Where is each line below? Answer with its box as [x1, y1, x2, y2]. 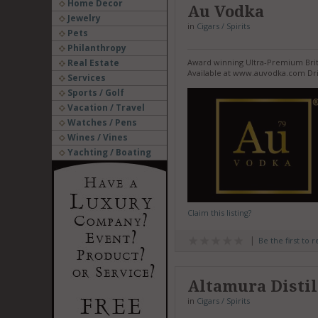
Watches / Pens [65, 116, 137, 128]
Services [65, 72, 106, 84]
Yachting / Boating [65, 146, 151, 158]
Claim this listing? [187, 207, 251, 218]
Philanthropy [65, 42, 126, 54]
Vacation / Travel [65, 102, 145, 114]
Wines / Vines [65, 131, 128, 143]
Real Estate [65, 57, 119, 69]
